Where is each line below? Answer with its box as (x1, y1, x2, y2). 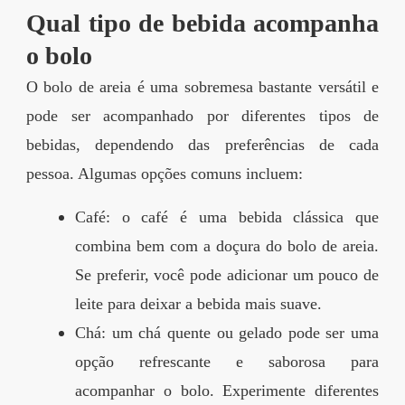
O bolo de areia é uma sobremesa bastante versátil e (26, 78, 379, 97)
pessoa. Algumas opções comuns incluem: (26, 165, 303, 184)
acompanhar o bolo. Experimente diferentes (75, 381, 379, 400)
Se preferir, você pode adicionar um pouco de (75, 266, 379, 285)
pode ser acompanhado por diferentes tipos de (26, 107, 379, 126)
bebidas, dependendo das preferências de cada (26, 136, 379, 155)
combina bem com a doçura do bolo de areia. (75, 237, 379, 256)
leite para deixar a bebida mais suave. (75, 295, 322, 314)
